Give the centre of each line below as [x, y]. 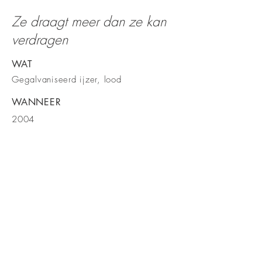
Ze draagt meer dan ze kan [89, 21]
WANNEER [37, 102]
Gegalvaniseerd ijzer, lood [67, 80]
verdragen [40, 39]
